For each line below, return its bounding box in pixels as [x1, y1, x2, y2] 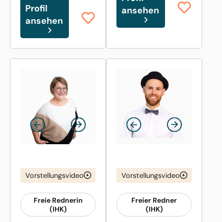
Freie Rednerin [33, 195, 83, 205]
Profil [25, 2, 48, 14]
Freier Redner [131, 195, 177, 205]
